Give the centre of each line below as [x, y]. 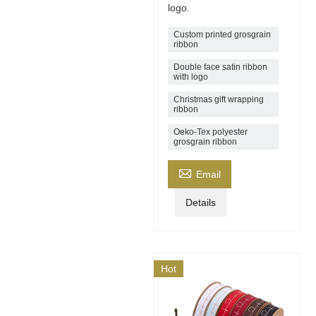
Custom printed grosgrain [222, 35]
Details [200, 203]
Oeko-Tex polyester [210, 132]
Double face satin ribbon [220, 67]
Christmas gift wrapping [218, 100]
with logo [190, 77]
